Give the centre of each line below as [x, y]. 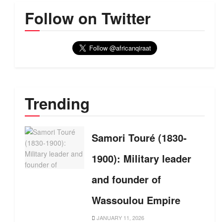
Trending [57, 103]
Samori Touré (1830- [139, 138]
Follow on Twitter [88, 18]
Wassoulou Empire [136, 200]
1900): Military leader [141, 158]
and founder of [126, 179]
